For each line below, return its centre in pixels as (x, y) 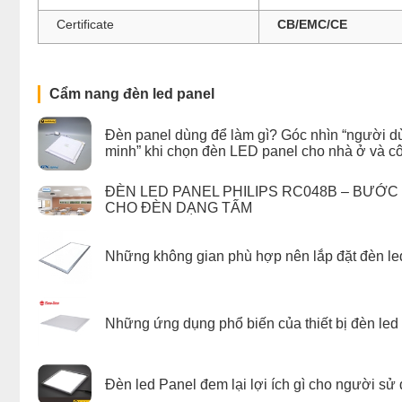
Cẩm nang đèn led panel (132, 93)
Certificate (85, 24)
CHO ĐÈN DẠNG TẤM (179, 208)
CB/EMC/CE (312, 24)
